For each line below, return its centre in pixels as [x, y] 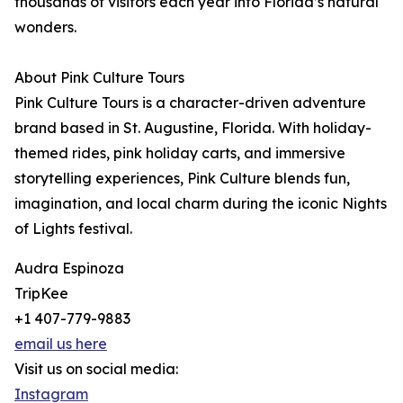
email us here [61, 344]
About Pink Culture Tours [99, 77]
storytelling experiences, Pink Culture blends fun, [182, 178]
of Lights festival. [73, 228]
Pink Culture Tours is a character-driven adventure [190, 103]
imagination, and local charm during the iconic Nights [201, 203]
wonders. [45, 27]
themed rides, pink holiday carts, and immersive [180, 153]
